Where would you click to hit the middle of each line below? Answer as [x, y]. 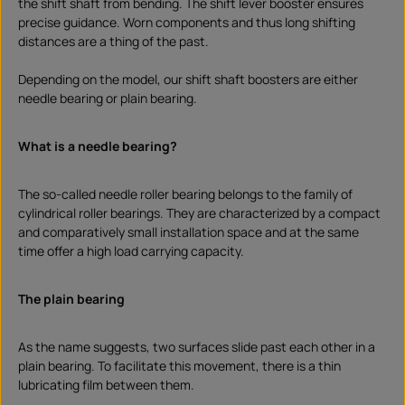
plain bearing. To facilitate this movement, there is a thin [179, 366]
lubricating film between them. [106, 385]
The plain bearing [71, 299]
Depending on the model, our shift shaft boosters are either [188, 80]
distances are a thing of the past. [113, 42]
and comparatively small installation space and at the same [188, 232]
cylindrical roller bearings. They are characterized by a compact [199, 213]
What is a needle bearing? [98, 146]
